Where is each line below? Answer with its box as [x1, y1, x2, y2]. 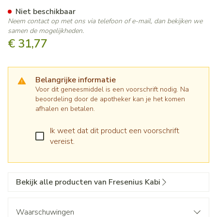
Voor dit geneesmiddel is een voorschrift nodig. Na [35, 85, 189, 94]
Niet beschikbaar [15, 6, 76, 17]
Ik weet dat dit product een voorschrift [50, 125, 179, 136]
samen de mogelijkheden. [8, 26, 84, 35]
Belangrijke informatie [35, 75, 116, 85]
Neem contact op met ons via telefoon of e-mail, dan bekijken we [8, 16, 202, 26]
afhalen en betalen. [35, 104, 95, 113]
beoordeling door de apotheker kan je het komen [35, 94, 185, 104]
